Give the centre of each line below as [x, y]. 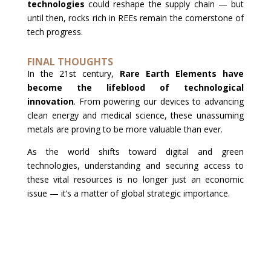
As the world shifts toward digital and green [135, 152]
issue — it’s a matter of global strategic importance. [128, 193]
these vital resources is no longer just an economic [135, 179]
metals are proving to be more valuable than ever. [125, 129]
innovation [50, 101]
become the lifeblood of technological [135, 87]
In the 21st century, [73, 73]
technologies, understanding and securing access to [135, 165]
